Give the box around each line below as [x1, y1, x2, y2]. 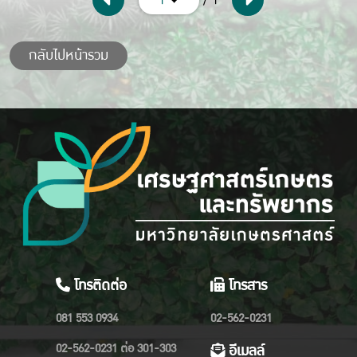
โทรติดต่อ [70, 273, 127, 297]
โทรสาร [224, 273, 267, 297]
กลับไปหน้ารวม [29, 44, 108, 68]
